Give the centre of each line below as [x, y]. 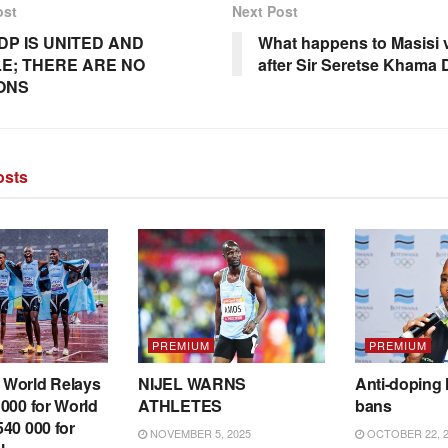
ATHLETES [180, 405]
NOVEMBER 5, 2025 [199, 432]
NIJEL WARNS [192, 383]
